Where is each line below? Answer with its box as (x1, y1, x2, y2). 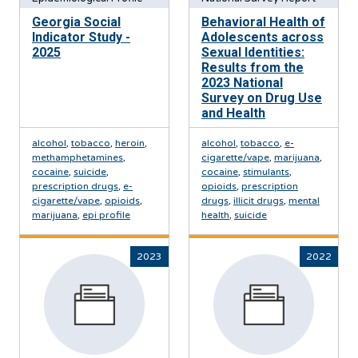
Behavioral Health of (201, 14, 325, 30)
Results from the (201, 60, 304, 75)
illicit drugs (233, 195, 284, 206)
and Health (201, 105, 265, 121)
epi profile (82, 209, 130, 221)
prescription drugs (32, 181, 118, 192)
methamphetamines (32, 152, 123, 163)
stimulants (243, 166, 289, 177)
